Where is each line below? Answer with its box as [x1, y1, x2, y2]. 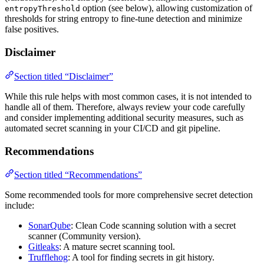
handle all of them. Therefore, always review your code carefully [5, 101, 245, 112]
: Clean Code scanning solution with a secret [71, 220, 236, 231]
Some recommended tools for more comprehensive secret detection [5, 190, 253, 200]
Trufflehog [28, 252, 68, 263]
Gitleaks [28, 242, 59, 252]
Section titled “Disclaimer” [14, 71, 113, 81]
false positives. [5, 24, 59, 35]
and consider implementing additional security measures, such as [5, 112, 243, 123]
